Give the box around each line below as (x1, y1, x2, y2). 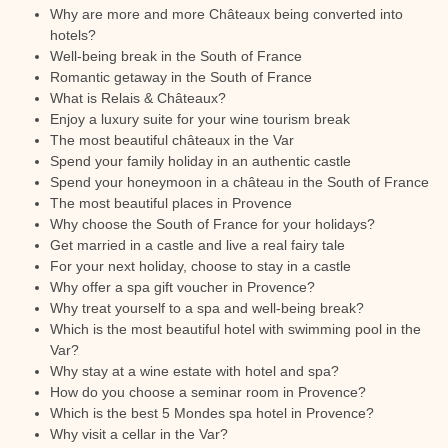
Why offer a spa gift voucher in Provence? (50, 279, 315, 295)
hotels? (50, 27, 96, 43)
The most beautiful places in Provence (50, 195, 292, 211)
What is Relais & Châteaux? (50, 90, 226, 106)
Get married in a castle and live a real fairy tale (50, 237, 345, 253)
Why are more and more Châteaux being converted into (50, 6, 403, 22)
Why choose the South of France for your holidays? (50, 216, 375, 232)
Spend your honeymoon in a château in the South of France (50, 174, 429, 190)
